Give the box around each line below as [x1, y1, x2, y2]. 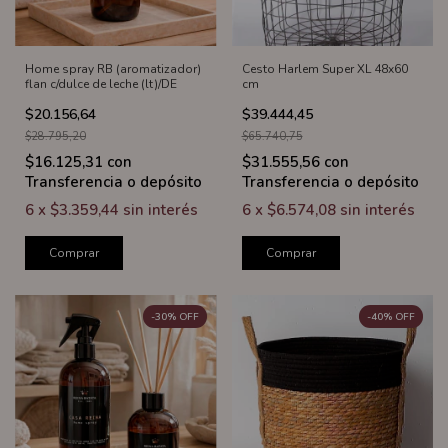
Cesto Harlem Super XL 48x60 [241, 61, 408, 78]
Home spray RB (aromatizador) [25, 61, 201, 78]
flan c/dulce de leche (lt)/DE [25, 76, 177, 93]
